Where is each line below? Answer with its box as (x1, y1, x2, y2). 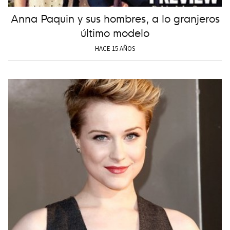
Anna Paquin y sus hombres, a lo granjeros (10, 10, 220, 26)
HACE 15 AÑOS (95, 44, 135, 53)
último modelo (81, 24, 149, 41)
